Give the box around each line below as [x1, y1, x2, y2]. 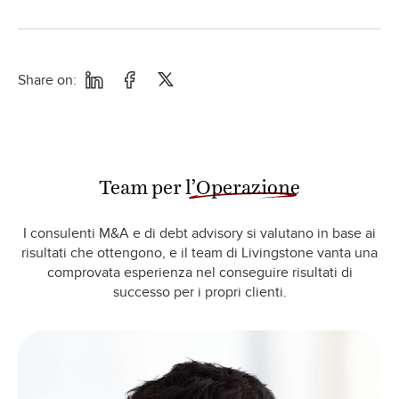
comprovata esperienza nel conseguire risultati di [46, 263, 353, 281]
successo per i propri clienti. [112, 282, 287, 301]
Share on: [18, 70, 77, 89]
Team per [99, 173, 185, 188]
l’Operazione [185, 173, 300, 188]
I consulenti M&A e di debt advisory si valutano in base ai [23, 224, 376, 242]
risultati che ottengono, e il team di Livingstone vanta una [21, 243, 378, 262]
